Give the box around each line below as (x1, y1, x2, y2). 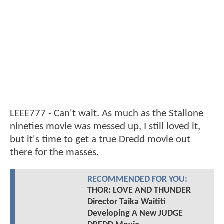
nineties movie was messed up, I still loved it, (10, 121, 200, 132)
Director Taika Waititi (87, 197, 166, 207)
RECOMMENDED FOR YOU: (87, 175, 187, 184)
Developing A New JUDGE (87, 209, 183, 219)
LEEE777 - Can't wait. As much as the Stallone (10, 108, 203, 119)
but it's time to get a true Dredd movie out (10, 134, 190, 145)
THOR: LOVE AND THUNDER (87, 186, 191, 196)
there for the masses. (10, 147, 99, 158)
